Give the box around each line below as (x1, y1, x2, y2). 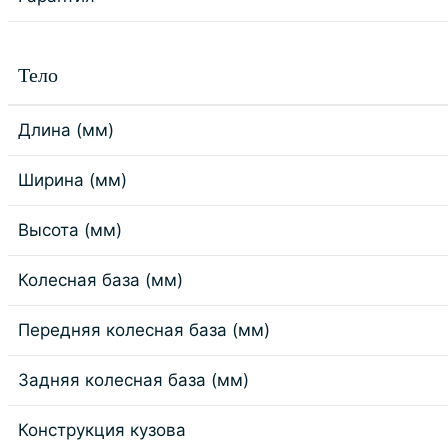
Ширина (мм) (18, 170, 127, 190)
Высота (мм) (18, 220, 122, 240)
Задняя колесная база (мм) (18, 370, 249, 390)
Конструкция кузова (18, 420, 186, 440)
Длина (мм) (18, 120, 114, 140)
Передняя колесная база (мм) (18, 320, 270, 340)
